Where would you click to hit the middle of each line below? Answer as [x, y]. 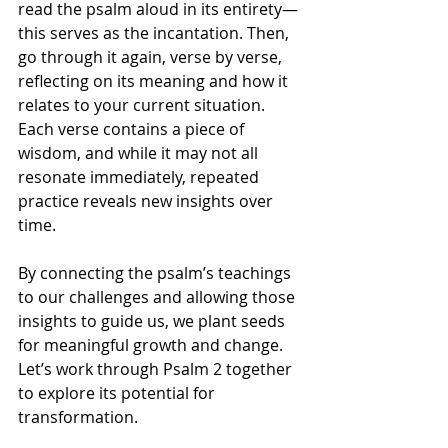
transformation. [78, 417]
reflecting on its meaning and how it [155, 81]
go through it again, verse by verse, [152, 57]
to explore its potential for [118, 393]
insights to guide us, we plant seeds [153, 321]
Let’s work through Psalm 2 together [157, 369]
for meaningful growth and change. [152, 345]
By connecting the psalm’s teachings [156, 273]
